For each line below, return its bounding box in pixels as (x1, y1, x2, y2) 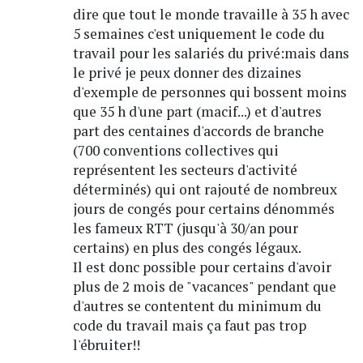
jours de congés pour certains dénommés (72, 199, 335, 218)
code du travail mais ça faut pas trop (72, 315, 306, 335)
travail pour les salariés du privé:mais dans (72, 43, 349, 62)
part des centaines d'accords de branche (72, 121, 324, 140)
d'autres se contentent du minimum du (72, 296, 322, 315)
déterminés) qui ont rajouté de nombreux (72, 179, 337, 199)
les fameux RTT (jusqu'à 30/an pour (72, 218, 298, 237)
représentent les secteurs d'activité (72, 160, 297, 179)
